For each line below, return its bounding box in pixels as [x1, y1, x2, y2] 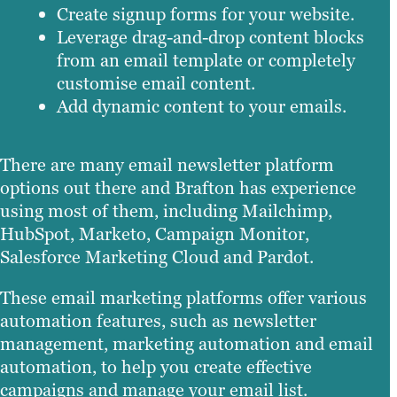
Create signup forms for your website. [57, 2, 354, 26]
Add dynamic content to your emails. [57, 94, 346, 118]
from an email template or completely [57, 48, 355, 72]
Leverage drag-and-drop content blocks [57, 25, 364, 49]
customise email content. [57, 71, 255, 95]
